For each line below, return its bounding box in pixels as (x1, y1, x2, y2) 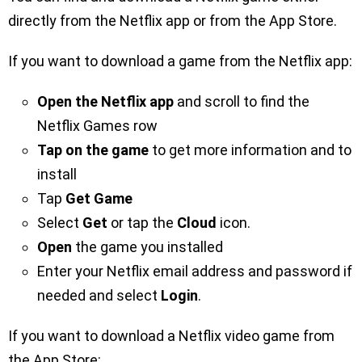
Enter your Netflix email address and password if (37, 262, 352, 280)
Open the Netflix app (37, 92, 174, 110)
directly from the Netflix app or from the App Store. (8, 11, 340, 29)
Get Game (65, 189, 133, 207)
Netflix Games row (37, 116, 158, 134)
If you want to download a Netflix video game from (8, 326, 335, 344)
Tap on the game (37, 141, 149, 158)
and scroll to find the (174, 92, 309, 110)
